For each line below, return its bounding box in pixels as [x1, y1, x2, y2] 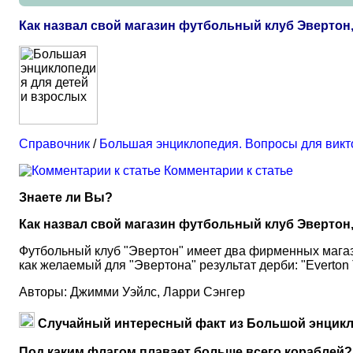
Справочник [19, 137, 90, 150]
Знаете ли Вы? [19, 191, 113, 204]
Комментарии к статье [164, 164, 293, 177]
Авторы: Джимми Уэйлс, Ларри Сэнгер [19, 285, 245, 299]
